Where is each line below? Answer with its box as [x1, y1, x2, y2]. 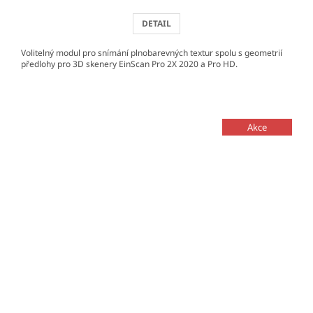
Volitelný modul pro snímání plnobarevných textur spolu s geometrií [21, 47, 282, 59]
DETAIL [142, 17, 171, 30]
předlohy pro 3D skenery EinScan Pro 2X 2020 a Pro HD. [21, 58, 238, 71]
